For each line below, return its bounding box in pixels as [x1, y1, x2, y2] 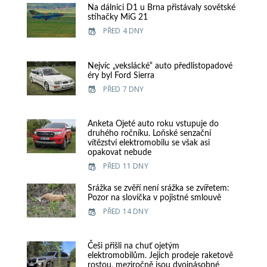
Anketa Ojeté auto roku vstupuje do [87, 119, 219, 128]
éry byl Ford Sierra [87, 71, 154, 80]
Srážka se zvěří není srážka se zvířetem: [87, 184, 229, 193]
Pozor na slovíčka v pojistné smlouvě [87, 193, 221, 202]
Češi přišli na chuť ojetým [87, 242, 179, 251]
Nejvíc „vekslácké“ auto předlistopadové [87, 61, 232, 70]
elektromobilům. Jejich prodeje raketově [87, 252, 233, 260]
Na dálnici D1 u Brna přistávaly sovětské [87, 4, 235, 13]
